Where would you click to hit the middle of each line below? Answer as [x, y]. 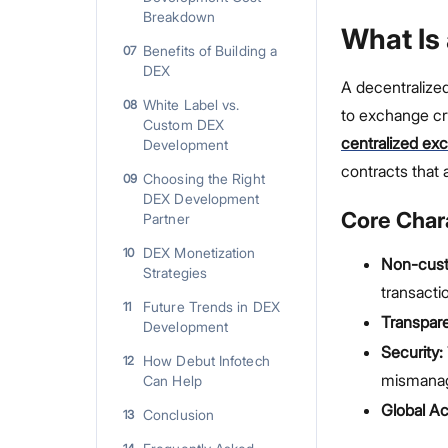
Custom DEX [183, 124]
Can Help [172, 380]
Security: [411, 352]
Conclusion [178, 414]
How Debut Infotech [206, 360]
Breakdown [179, 16]
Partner [166, 218]
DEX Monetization [199, 252]
